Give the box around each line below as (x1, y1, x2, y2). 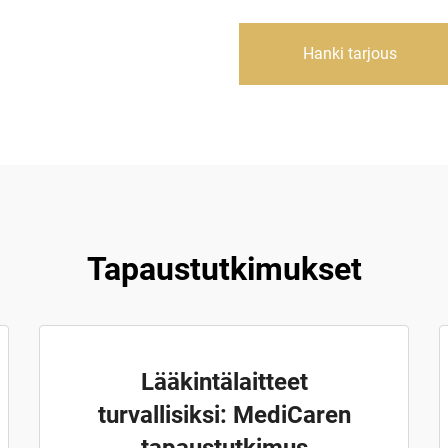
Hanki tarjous (303, 44, 397, 63)
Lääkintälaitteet (140, 368, 308, 396)
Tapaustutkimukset (86, 250, 362, 288)
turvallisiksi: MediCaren (97, 401, 351, 429)
